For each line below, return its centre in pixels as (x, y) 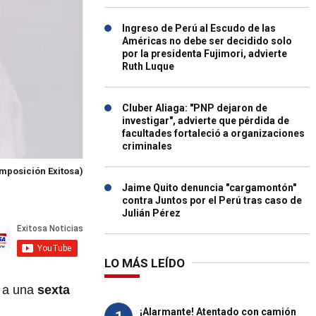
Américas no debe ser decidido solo (207, 41)
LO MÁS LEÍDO (145, 263)
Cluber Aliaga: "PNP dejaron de (195, 108)
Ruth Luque (148, 66)
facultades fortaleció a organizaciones (213, 133)
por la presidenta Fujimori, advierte (205, 54)
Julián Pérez (151, 213)
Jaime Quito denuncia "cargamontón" (209, 188)
